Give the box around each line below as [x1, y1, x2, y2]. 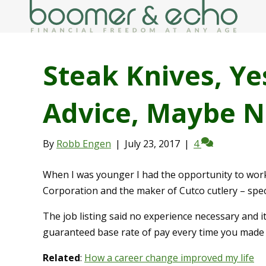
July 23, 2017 [125, 137, 180, 151]
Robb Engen [56, 137, 111, 151]
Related [43, 251, 80, 265]
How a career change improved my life [84, 251, 254, 265]
